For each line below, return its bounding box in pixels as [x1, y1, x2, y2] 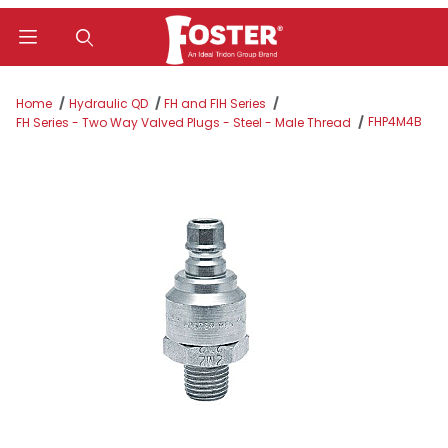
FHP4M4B [367, 113, 422, 131]
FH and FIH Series [164, 95, 267, 113]
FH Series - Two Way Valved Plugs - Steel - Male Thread [16, 114, 351, 132]
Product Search [29, 71, 138, 92]
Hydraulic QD [68, 95, 148, 113]
